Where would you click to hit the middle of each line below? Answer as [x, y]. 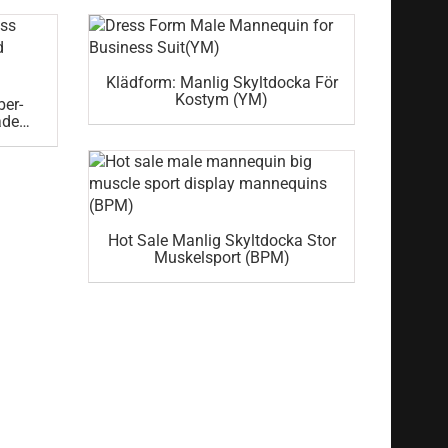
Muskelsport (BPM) [221, 258]
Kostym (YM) [222, 100]
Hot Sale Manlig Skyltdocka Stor [221, 241]
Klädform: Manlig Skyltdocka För [221, 83]
